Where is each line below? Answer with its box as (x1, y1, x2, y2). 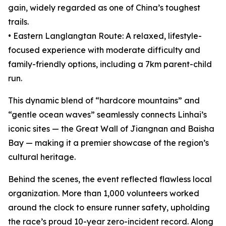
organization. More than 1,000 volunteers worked (8, 188, 199, 198)
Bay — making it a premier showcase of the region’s (8, 138, 209, 148)
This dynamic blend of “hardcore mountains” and (8, 95, 200, 105)
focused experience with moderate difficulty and (8, 45, 200, 55)
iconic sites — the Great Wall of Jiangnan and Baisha (8, 124, 214, 134)
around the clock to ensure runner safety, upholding (8, 202, 210, 212)
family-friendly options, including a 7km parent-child (8, 59, 212, 69)
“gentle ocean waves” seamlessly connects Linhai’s (8, 109, 207, 120)
